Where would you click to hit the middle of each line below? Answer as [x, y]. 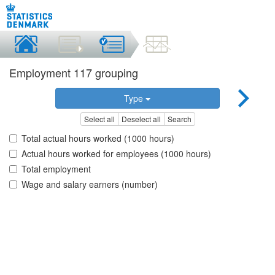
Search [179, 119]
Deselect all [141, 119]
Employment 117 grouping [74, 72]
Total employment [56, 169]
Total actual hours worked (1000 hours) [98, 138]
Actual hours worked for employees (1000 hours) [116, 154]
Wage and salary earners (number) [90, 184]
